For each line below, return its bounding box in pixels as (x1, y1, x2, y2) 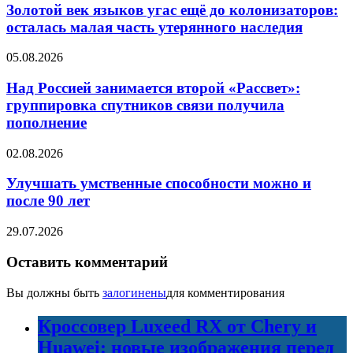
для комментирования (166, 285, 284, 299)
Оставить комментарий (6, 253, 168, 270)
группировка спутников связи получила (6, 97, 284, 114)
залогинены (102, 285, 166, 299)
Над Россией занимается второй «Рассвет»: (6, 80, 300, 97)
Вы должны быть (6, 285, 102, 299)
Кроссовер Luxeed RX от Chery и (38, 315, 317, 336)
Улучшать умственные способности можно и (6, 175, 311, 192)
